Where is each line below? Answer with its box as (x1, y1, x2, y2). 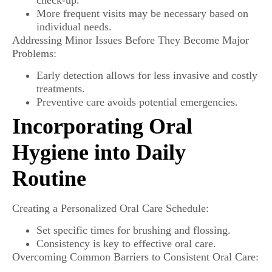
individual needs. (36, 20, 112, 33)
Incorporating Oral (12, 114, 192, 138)
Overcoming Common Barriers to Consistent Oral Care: (12, 251, 259, 263)
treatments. (36, 82, 85, 95)
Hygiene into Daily (12, 140, 186, 165)
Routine (12, 166, 86, 191)
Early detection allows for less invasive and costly (36, 69, 257, 81)
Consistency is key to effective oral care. (36, 237, 216, 250)
